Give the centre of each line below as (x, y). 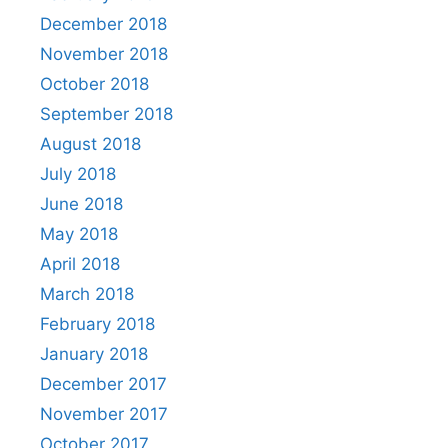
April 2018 (80, 264)
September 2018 (106, 114)
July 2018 (78, 174)
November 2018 (104, 54)
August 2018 (90, 144)
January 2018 (94, 354)
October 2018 (94, 84)
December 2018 (103, 24)
